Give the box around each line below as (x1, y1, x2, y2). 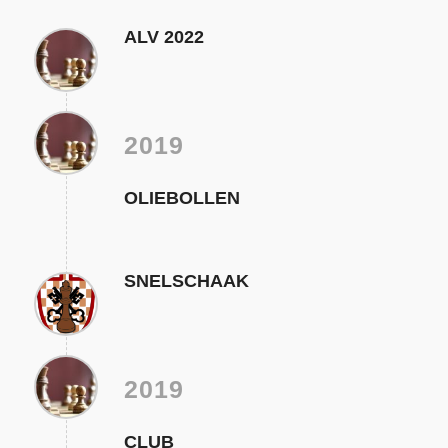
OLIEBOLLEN (123, 188, 240, 209)
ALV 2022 (123, 27, 204, 48)
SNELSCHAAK (123, 271, 249, 292)
